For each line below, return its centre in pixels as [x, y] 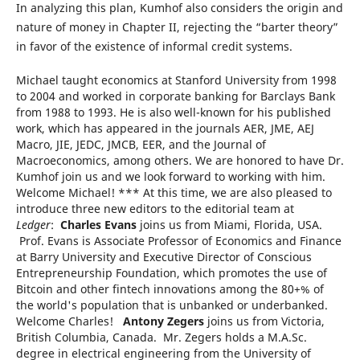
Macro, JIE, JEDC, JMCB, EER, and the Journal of [141, 144]
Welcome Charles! [69, 321]
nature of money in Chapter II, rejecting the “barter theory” [177, 27]
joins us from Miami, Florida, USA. [229, 224]
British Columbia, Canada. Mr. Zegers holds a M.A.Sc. [161, 337]
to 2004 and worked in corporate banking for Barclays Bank [175, 96]
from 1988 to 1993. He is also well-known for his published [173, 112]
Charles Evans [98, 224]
